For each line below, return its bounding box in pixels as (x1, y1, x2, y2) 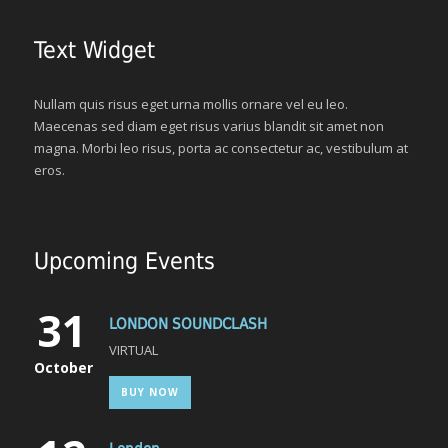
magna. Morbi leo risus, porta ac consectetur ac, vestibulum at (34, 139, 408, 157)
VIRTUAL (109, 341, 158, 359)
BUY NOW (121, 385, 179, 399)
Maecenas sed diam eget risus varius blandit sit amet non (34, 117, 384, 135)
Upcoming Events (34, 248, 215, 274)
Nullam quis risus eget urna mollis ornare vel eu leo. (34, 95, 348, 113)
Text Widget (34, 37, 155, 63)
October (34, 358, 93, 377)
